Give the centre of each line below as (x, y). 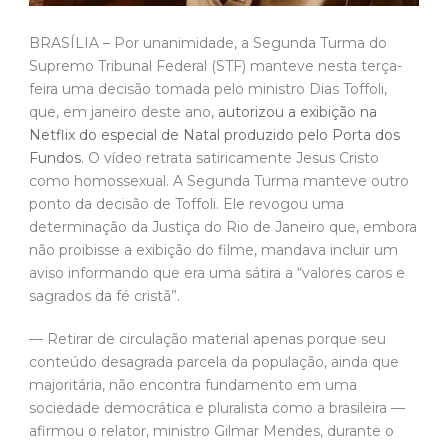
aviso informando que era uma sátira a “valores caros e (217, 272)
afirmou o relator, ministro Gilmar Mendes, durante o (211, 430)
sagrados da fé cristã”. (104, 295)
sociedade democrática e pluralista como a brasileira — (217, 407)
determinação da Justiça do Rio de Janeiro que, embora (223, 226)
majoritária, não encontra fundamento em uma (193, 384)
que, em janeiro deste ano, (123, 111)
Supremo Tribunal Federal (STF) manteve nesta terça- (215, 65)
